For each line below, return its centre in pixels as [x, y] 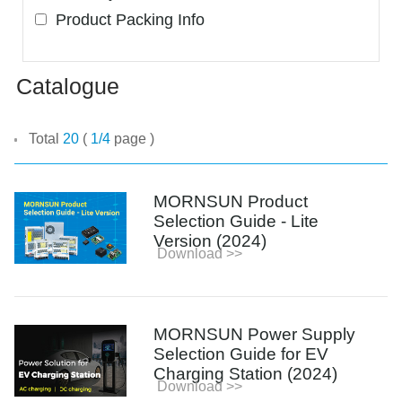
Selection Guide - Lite [236, 221]
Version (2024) [210, 240]
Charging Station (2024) [246, 373]
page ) [133, 139]
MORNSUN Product [231, 201]
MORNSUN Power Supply [255, 334]
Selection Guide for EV [241, 354]
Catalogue [68, 87]
